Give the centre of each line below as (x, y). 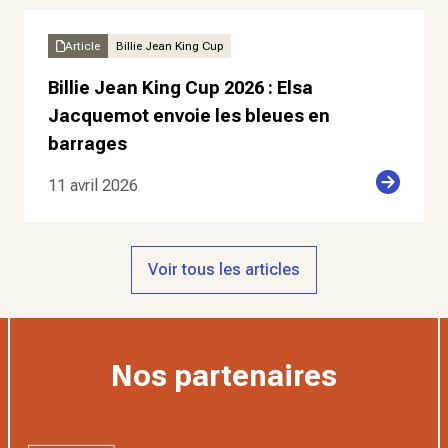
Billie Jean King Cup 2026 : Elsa (180, 87)
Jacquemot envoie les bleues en (189, 115)
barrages (87, 143)
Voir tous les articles (224, 269)
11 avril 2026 (93, 185)
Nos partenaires (224, 375)
